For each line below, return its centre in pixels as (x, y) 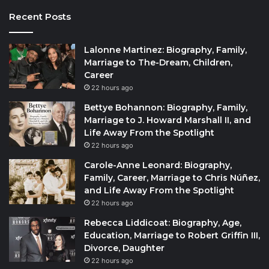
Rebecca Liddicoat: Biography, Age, (163, 223)
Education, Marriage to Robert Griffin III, (172, 236)
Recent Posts (40, 17)
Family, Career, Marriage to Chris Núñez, (172, 178)
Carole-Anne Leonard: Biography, (158, 165)
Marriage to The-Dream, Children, (158, 63)
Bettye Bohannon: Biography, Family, (166, 108)
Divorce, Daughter (124, 248)
